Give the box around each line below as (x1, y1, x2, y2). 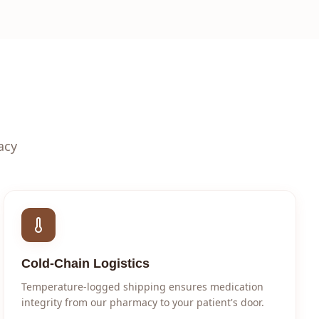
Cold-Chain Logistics (21, 256, 150, 271)
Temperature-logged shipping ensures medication (21, 280, 264, 293)
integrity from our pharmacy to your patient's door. (21, 296, 265, 309)
